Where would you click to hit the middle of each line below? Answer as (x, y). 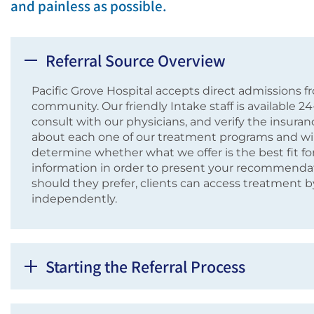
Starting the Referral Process (145, 267)
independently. (74, 198)
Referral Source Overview (136, 60)
